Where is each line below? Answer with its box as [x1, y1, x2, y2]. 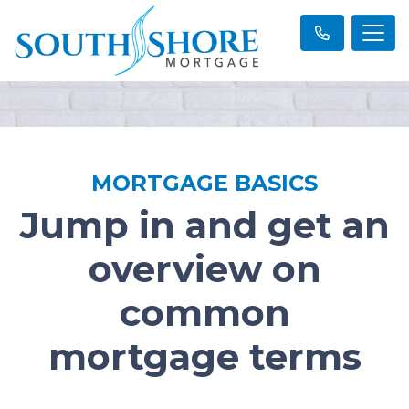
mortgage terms [47, 334, 362, 380]
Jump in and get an [19, 203, 390, 248]
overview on [88, 246, 321, 292]
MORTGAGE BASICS [91, 170, 318, 197]
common [119, 290, 290, 336]
